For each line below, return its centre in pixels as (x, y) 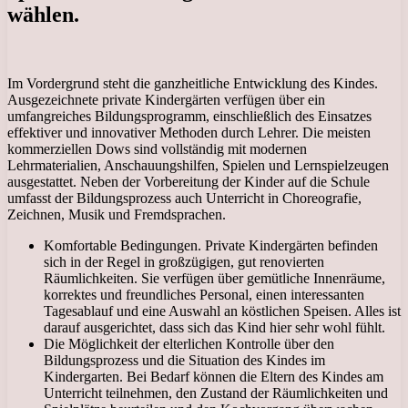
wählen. (43, 14)
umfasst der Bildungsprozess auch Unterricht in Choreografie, (184, 199)
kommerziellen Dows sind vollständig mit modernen (157, 149)
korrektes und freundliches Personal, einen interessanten (204, 295)
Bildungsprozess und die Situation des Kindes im (184, 361)
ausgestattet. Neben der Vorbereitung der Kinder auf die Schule (189, 182)
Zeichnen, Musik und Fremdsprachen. (117, 215)
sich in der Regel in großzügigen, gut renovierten (184, 262)
